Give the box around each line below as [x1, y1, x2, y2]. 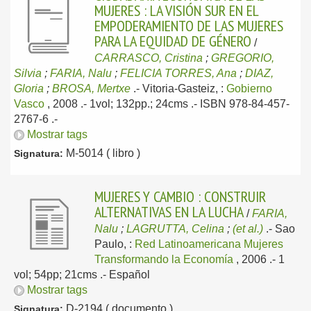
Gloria [14, 83, 44, 94]
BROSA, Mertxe [52, 83, 131, 94]
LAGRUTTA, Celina [126, 223, 224, 235]
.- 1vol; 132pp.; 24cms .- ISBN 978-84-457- [81, 98, 289, 110]
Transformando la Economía [94, 253, 233, 265]
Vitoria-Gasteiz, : [142, 83, 226, 94]
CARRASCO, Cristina [94, 52, 203, 64]
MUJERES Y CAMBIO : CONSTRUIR [94, 187, 266, 206]
